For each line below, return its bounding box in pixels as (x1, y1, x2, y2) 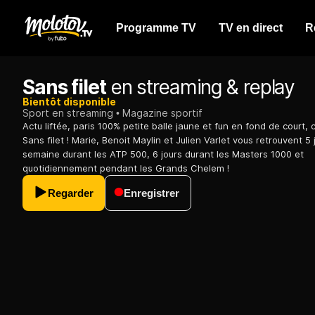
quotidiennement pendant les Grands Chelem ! (22, 162, 229, 174)
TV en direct (219, 22, 283, 34)
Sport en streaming (22, 107, 113, 119)
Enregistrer (124, 187, 179, 199)
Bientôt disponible (22, 96, 116, 108)
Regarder (48, 187, 94, 199)
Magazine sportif (122, 107, 202, 119)
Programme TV (116, 22, 196, 34)
